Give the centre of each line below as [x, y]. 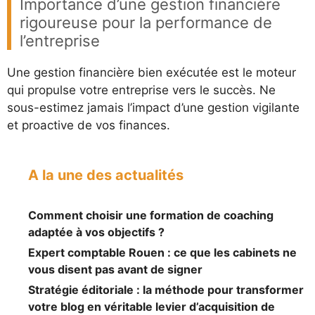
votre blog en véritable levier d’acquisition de [152, 306]
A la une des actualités [106, 175]
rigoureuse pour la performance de [146, 22]
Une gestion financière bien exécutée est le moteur [152, 72]
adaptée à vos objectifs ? [96, 232]
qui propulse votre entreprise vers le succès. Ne [141, 90]
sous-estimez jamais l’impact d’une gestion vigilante [153, 108]
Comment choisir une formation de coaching [151, 215]
